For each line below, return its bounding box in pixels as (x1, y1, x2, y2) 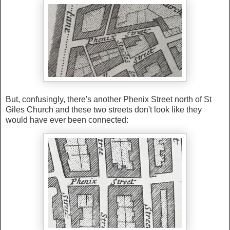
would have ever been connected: (6, 115, 128, 124)
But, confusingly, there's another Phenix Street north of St (6, 94, 212, 104)
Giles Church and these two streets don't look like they (6, 105, 202, 114)
